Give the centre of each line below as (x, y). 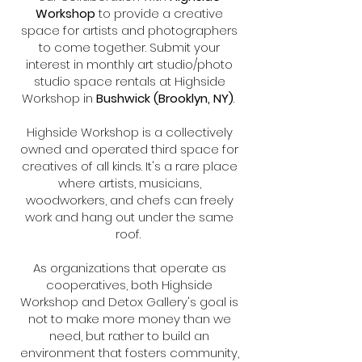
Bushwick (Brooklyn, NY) (164, 98)
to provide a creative (159, 13)
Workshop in (59, 98)
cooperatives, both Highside (129, 285)
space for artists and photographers (129, 30)
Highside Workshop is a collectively (129, 132)
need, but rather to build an (129, 336)
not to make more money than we (129, 319)
